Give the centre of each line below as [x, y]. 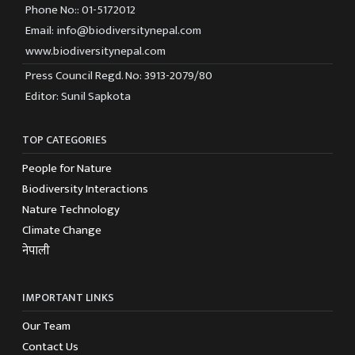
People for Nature [67, 169]
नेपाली [36, 251]
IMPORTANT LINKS [68, 298]
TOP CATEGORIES [65, 140]
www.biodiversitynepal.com [95, 52]
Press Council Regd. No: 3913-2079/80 [119, 76]
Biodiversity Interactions [85, 189]
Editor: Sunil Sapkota [78, 97]
